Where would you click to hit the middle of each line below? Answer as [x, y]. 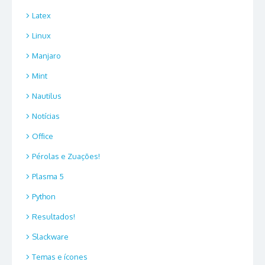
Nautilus [47, 96]
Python [44, 197]
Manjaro [46, 56]
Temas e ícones [60, 257]
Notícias [46, 116]
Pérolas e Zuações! [66, 156]
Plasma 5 [48, 177]
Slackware [50, 237]
